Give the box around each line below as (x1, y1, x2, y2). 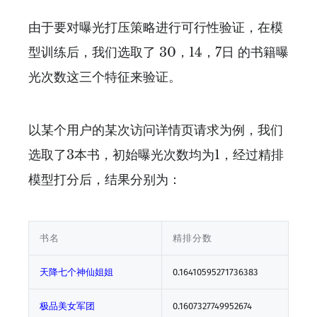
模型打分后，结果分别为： (28, 172, 181, 188)
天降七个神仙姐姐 (40, 267, 113, 278)
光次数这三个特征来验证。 (28, 69, 181, 86)
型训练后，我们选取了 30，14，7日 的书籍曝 (28, 45, 289, 61)
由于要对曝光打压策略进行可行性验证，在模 (28, 20, 283, 36)
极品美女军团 (40, 301, 95, 312)
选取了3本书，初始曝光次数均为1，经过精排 (28, 147, 284, 163)
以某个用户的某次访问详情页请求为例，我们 (28, 122, 283, 139)
